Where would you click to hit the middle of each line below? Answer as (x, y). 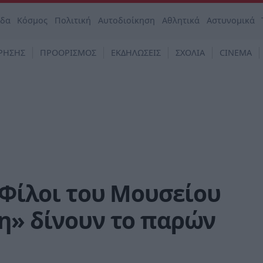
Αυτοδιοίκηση (127, 20)
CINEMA (236, 53)
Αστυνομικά (230, 20)
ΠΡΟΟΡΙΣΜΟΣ (68, 53)
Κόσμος (33, 20)
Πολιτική (73, 20)
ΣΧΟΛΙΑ (190, 53)
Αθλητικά (181, 20)
